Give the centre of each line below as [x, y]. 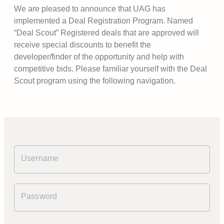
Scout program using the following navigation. [95, 81]
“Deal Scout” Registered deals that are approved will [106, 33]
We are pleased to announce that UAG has [90, 9]
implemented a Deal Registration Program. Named [103, 21]
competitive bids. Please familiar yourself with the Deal [110, 69]
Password [39, 196]
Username [40, 158]
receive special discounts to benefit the [82, 45]
